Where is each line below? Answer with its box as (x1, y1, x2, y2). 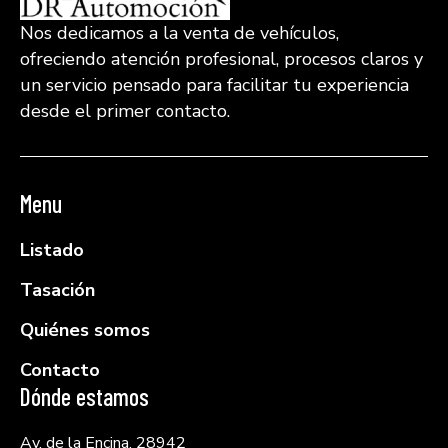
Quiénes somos (20, 317, 150, 342)
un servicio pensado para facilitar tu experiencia (20, 72, 409, 97)
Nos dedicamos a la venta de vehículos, (20, 20, 339, 45)
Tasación (20, 277, 95, 302)
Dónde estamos (20, 381, 149, 411)
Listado (20, 237, 84, 262)
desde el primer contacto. (20, 98, 230, 123)
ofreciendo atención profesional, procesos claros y (20, 46, 423, 71)
